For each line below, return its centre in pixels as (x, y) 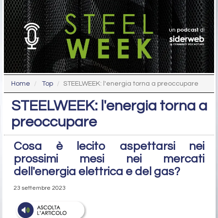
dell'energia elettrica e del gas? (97, 172)
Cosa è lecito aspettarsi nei (109, 146)
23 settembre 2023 (40, 188)
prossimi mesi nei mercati (109, 159)
